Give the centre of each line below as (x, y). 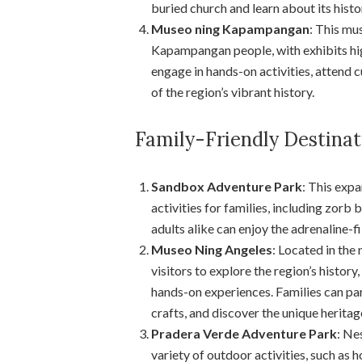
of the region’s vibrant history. (233, 91)
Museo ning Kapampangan (230, 28)
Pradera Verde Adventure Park (244, 333)
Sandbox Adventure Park (227, 186)
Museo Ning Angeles (212, 249)
